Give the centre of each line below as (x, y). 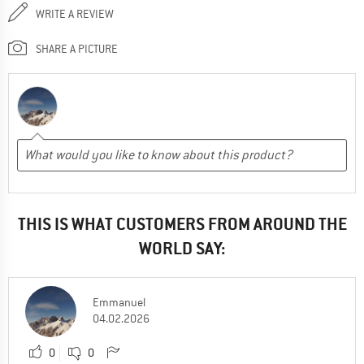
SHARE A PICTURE (77, 48)
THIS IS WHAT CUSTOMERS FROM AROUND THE (182, 223)
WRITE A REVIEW (75, 13)
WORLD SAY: (182, 248)
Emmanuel (119, 302)
